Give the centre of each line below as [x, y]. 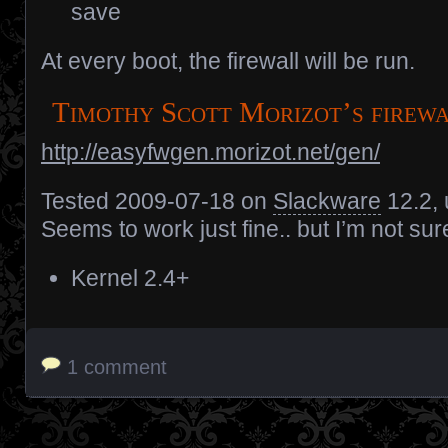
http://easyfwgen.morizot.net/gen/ [210, 152]
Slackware [327, 201]
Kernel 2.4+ [130, 278]
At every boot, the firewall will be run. [228, 61]
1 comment [117, 367]
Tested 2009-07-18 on [157, 201]
